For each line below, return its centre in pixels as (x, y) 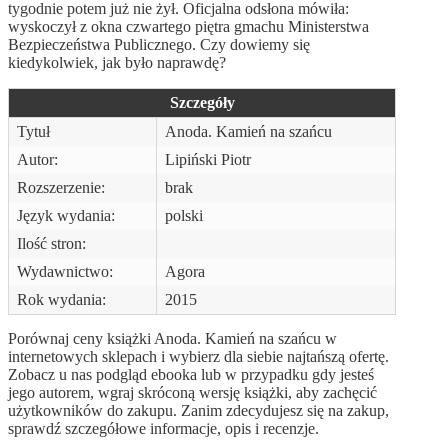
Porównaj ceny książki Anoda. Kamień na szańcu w (172, 338)
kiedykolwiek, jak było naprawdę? (117, 62)
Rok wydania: (61, 299)
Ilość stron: (51, 243)
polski (184, 215)
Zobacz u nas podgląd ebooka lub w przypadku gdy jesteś (191, 374)
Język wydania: (66, 215)
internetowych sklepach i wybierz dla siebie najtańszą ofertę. (198, 356)
